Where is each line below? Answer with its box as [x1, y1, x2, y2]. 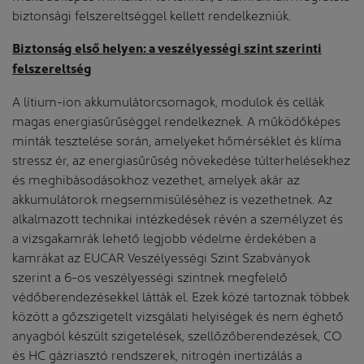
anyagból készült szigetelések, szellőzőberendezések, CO [12, 325, 342, 343]
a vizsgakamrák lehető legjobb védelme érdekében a [12, 227, 316, 245]
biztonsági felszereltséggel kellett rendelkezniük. [12, 5, 291, 23]
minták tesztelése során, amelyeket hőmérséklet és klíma [12, 130, 341, 148]
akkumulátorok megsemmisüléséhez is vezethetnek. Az [12, 188, 332, 206]
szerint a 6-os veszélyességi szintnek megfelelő [12, 266, 288, 284]
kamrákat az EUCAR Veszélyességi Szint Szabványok [12, 247, 310, 265]
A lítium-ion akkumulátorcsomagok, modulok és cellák [12, 91, 324, 109]
